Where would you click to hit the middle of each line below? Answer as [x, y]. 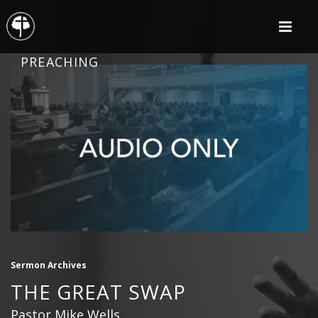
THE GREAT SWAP [98, 292]
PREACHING [60, 62]
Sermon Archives [49, 265]
